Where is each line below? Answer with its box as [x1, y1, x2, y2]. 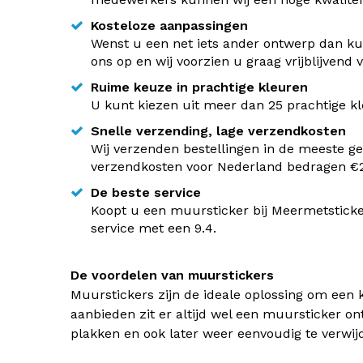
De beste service [91, 185, 201, 200]
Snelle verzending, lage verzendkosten [91, 123, 346, 139]
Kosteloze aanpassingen [91, 18, 248, 33]
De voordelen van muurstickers [70, 267, 274, 283]
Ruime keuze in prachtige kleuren [91, 79, 308, 95]
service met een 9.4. [91, 220, 216, 236]
